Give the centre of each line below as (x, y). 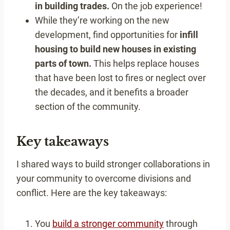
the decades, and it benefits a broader (112, 92)
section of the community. (88, 107)
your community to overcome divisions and (104, 179)
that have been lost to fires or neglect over (120, 78)
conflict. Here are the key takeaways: (92, 193)
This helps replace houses (145, 64)
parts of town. (63, 64)
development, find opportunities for (107, 35)
